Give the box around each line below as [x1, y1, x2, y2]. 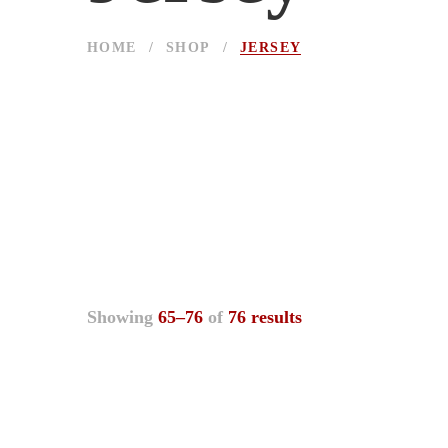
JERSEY [240, 40, 302, 55]
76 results [228, 307, 302, 327]
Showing [87, 307, 158, 327]
